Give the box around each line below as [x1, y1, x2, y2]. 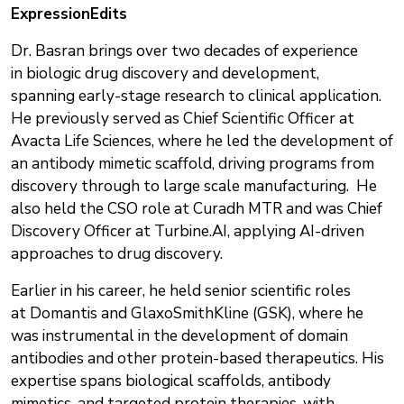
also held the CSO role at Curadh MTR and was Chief [11, 197, 382, 219]
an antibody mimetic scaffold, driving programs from [11, 152, 374, 174]
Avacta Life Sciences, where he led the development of [11, 130, 393, 151]
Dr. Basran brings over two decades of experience [11, 40, 358, 61]
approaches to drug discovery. [11, 243, 223, 264]
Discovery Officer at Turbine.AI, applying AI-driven [11, 220, 364, 242]
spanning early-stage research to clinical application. [11, 85, 381, 106]
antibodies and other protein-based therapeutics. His [11, 347, 384, 369]
